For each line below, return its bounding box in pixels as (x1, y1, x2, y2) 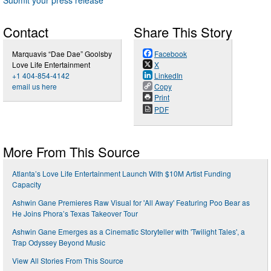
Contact (3, 22, 48, 41)
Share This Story (134, 22, 232, 41)
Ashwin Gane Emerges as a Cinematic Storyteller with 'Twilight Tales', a (12, 226, 245, 237)
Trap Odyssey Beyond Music (12, 237, 105, 247)
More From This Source (3, 142, 140, 161)
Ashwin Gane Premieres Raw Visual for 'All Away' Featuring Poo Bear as (12, 197, 250, 207)
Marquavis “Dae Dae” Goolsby (12, 48, 112, 59)
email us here (12, 80, 57, 91)
